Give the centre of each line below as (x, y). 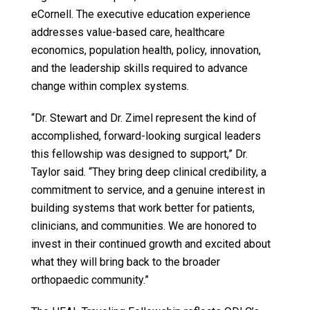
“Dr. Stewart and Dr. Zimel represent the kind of (144, 118)
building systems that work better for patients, (143, 208)
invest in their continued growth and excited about (151, 244)
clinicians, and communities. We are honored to (144, 226)
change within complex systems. (110, 86)
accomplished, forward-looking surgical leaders (146, 136)
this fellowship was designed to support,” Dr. (139, 154)
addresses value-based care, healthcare (128, 33)
